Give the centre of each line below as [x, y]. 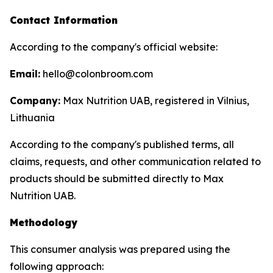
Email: [25, 74]
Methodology [44, 222]
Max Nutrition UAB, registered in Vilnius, [155, 101]
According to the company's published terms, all [122, 144]
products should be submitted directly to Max [117, 179]
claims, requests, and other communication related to [135, 161]
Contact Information [64, 20]
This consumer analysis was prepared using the [120, 249]
